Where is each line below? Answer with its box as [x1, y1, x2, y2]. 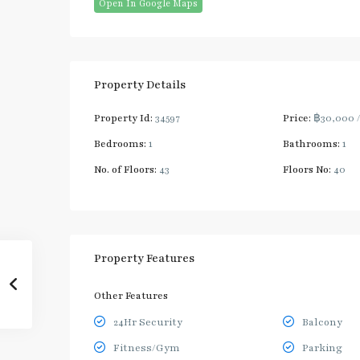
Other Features [94, 288, 168, 302]
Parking [301, 341, 342, 354]
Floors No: [282, 162, 331, 176]
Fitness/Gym [113, 341, 180, 354]
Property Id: [94, 111, 153, 125]
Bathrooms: [282, 137, 340, 150]
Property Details [94, 76, 186, 92]
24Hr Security [113, 315, 182, 329]
